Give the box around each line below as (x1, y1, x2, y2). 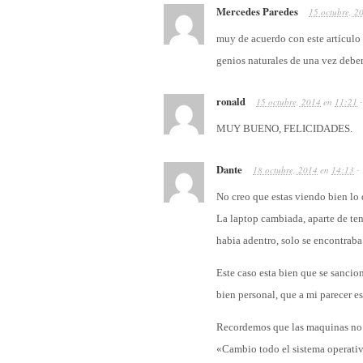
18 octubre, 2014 (253, 164, 318, 177)
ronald (216, 94, 246, 109)
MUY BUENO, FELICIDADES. (216, 122, 352, 135)
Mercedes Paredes (216, 4, 298, 19)
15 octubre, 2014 (256, 96, 321, 109)
